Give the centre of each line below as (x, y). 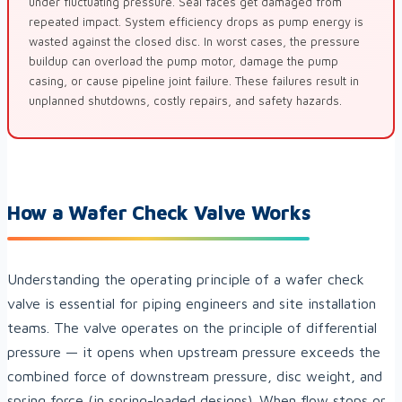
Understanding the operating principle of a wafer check (186, 280)
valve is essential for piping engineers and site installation (192, 304)
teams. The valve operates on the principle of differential (192, 328)
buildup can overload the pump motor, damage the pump (184, 61)
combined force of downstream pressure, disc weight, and (195, 376)
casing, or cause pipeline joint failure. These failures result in (194, 81)
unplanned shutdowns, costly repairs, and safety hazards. (185, 101)
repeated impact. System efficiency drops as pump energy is (196, 22)
